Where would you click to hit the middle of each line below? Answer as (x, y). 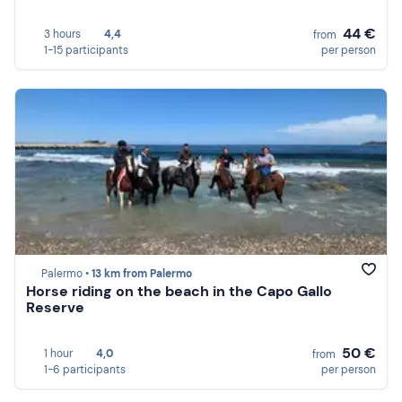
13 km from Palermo (142, 274)
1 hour (58, 353)
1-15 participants (86, 50)
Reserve (55, 308)
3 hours (62, 34)
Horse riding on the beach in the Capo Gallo (179, 292)
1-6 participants (85, 369)
